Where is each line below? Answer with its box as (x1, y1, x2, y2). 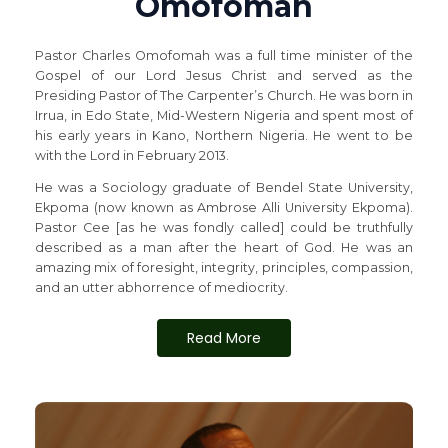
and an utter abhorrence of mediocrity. (35, 280, 288, 296)
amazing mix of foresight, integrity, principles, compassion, (35, 260, 413, 276)
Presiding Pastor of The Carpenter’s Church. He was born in (35, 87, 413, 103)
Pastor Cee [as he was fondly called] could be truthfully (35, 220, 413, 236)
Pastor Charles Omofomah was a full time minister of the (35, 47, 413, 63)
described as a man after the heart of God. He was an (35, 240, 413, 256)
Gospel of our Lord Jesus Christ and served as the (35, 67, 413, 83)
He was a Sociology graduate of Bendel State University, (35, 180, 413, 196)
